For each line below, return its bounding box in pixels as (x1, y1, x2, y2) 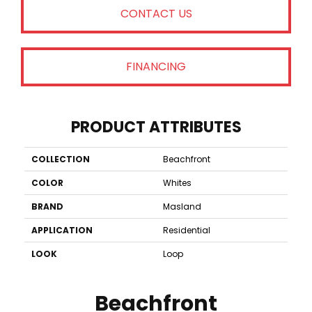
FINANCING (126, 58, 186, 75)
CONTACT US (120, 6, 192, 22)
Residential (163, 224, 210, 236)
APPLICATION (31, 224, 93, 236)
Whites (163, 176, 192, 189)
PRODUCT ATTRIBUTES (70, 116, 242, 138)
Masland (163, 200, 201, 212)
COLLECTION (31, 153, 90, 165)
